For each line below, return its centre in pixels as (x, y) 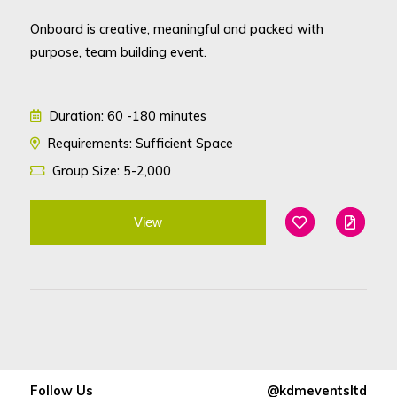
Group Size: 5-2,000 (109, 170)
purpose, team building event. (118, 51)
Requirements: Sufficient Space (138, 143)
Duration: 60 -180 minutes (126, 115)
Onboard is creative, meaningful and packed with (176, 28)
